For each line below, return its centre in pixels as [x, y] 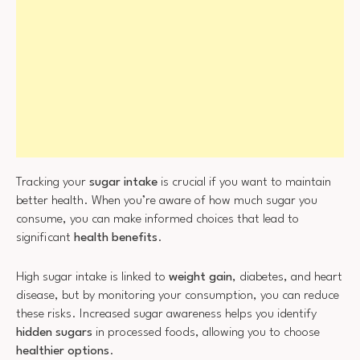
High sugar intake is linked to [92, 277]
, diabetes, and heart [287, 277]
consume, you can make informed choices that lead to [157, 220]
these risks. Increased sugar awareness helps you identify [166, 314]
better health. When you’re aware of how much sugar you [167, 201]
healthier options [63, 351]
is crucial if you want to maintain [244, 183]
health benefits [116, 238]
